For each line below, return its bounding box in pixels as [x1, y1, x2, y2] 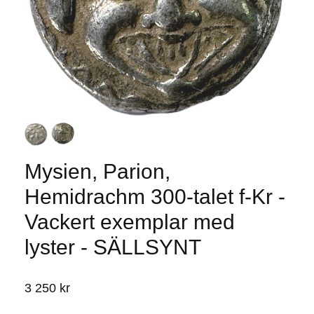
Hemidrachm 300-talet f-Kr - [25, 185, 285, 209]
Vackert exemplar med [25, 210, 235, 234]
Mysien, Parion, [25, 160, 170, 184]
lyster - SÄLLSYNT [25, 235, 201, 259]
